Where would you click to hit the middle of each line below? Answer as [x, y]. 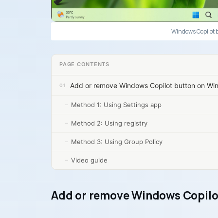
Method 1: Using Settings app [116, 104]
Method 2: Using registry [109, 123]
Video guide [89, 160]
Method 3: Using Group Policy [117, 141]
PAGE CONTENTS [85, 64]
